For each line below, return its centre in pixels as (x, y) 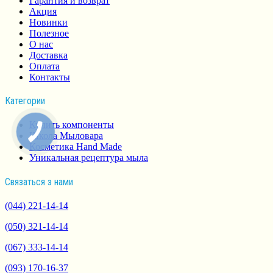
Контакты (50, 77)
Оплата (44, 66)
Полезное (49, 33)
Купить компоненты (72, 125)
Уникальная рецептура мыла (89, 158)
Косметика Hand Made (76, 147)
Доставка (48, 55)
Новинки (48, 22)
